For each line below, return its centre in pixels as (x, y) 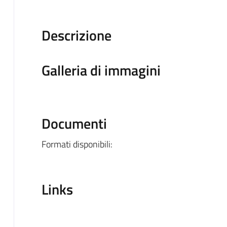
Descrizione (76, 35)
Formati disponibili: (77, 144)
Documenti (74, 123)
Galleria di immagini (101, 70)
